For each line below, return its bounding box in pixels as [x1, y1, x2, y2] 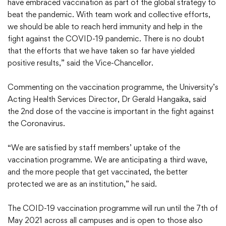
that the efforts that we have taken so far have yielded [8, 46, 195, 56]
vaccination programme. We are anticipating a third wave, [8, 155, 207, 165]
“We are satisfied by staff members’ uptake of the [8, 143, 180, 153]
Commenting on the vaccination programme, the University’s [8, 82, 218, 92]
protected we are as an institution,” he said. [8, 179, 157, 189]
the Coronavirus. [8, 119, 65, 129]
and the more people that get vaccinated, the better [8, 167, 188, 177]
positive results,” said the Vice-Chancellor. [8, 58, 153, 68]
